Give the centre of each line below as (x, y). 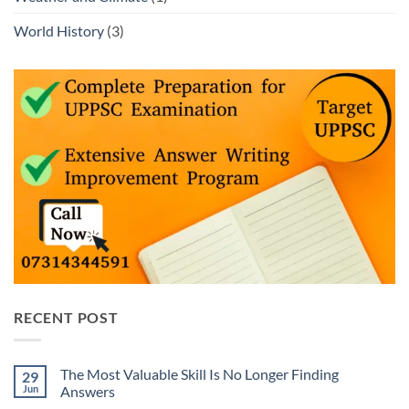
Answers (88, 391)
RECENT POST (66, 318)
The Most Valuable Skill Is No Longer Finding (199, 373)
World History (59, 31)
